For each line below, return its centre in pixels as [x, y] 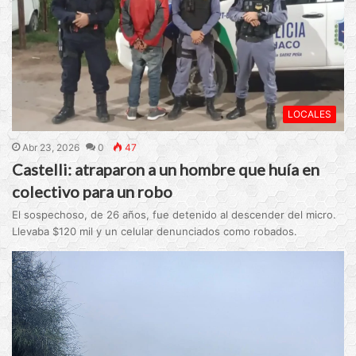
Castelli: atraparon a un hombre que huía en [166, 169]
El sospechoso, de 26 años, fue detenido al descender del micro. [174, 214]
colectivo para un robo [93, 191]
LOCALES [309, 114]
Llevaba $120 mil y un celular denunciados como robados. [155, 231]
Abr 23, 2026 [51, 147]
